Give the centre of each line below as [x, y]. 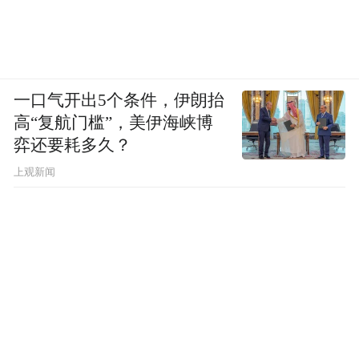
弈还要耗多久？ [73, 145]
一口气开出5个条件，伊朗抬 [119, 100]
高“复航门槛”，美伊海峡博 [114, 122]
